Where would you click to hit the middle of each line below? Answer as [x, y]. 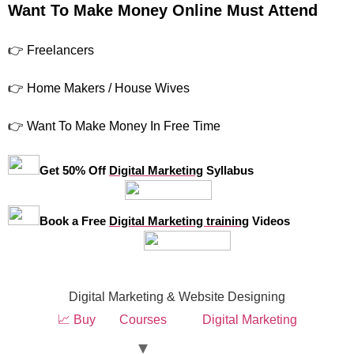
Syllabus [228, 171]
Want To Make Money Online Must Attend [163, 11]
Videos [269, 221]
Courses [143, 320]
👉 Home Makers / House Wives [99, 88]
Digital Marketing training [179, 221]
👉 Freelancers [51, 51]
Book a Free [74, 221]
